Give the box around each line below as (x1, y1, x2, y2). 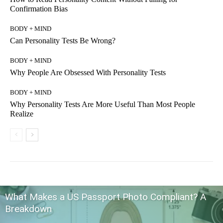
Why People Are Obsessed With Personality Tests (10, 68, 166, 77)
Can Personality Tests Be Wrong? (10, 36, 115, 45)
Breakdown (5, 203, 52, 215)
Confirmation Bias (10, 4, 68, 13)
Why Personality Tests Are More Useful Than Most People (10, 100, 195, 109)
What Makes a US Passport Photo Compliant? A (5, 191, 206, 203)
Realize (10, 109, 33, 118)
